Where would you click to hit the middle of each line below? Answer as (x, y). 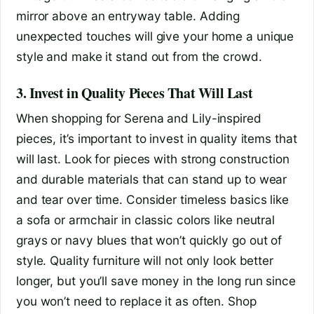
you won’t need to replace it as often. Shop (136, 301)
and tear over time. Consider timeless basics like (153, 199)
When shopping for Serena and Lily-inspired (139, 118)
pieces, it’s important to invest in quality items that (157, 138)
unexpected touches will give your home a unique (155, 36)
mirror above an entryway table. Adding (128, 15)
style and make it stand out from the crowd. (139, 56)
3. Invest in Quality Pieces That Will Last (135, 93)
